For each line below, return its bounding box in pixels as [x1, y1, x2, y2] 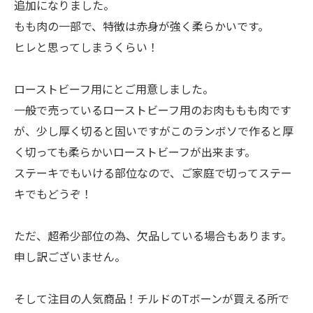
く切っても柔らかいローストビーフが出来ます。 [14, 143, 256, 160]
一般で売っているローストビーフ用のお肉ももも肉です [14, 101, 291, 118]
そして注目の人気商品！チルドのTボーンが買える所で [14, 290, 289, 307]
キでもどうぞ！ [14, 185, 92, 202]
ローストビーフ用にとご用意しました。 [14, 80, 214, 97]
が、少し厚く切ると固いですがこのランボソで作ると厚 [14, 122, 293, 139]
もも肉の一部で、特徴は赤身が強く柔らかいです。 [14, 17, 269, 34]
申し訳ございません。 [14, 248, 126, 265]
